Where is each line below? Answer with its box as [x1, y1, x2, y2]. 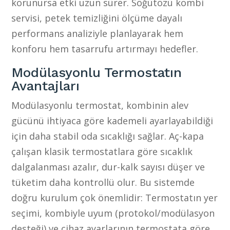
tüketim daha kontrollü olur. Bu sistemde [11, 176, 195, 188]
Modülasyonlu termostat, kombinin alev [11, 99, 189, 111]
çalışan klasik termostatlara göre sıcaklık [11, 145, 193, 158]
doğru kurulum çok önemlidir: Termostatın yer [11, 191, 218, 204]
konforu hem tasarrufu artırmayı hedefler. [11, 42, 199, 55]
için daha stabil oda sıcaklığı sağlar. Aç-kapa [11, 129, 204, 142]
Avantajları [11, 78, 80, 93]
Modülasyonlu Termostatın [11, 64, 182, 80]
